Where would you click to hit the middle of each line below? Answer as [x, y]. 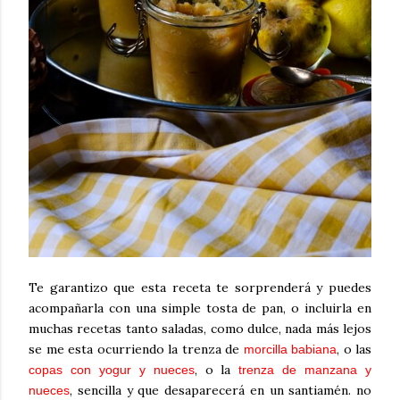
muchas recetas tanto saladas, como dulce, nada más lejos [200, 329]
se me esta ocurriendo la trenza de [136, 350]
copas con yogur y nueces [112, 370]
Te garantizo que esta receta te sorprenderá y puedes [200, 288]
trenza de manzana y [305, 370]
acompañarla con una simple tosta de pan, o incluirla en [200, 308]
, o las [354, 350]
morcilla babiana [290, 350]
